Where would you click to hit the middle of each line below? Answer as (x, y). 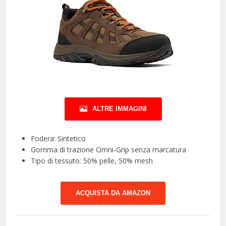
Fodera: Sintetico (59, 138)
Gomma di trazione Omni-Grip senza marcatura (109, 149)
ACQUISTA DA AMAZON (113, 193)
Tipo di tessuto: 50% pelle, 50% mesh (92, 160)
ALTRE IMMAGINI (119, 108)
